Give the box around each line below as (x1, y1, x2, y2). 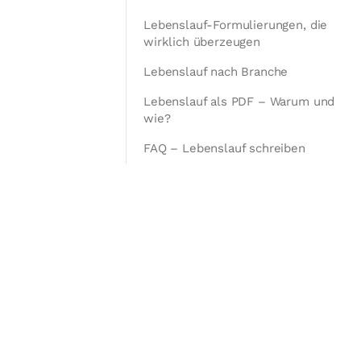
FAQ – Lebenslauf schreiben (143, 141, 305, 156)
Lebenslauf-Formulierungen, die (143, 18, 328, 32)
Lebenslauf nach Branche (143, 64, 288, 79)
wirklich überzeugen (143, 35, 260, 49)
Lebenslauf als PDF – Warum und (143, 94, 335, 109)
